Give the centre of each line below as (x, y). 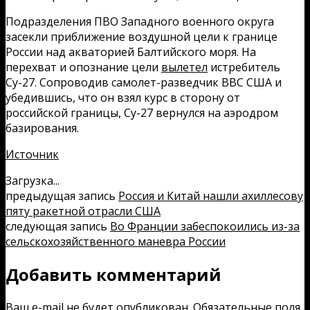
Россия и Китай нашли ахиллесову (211, 195)
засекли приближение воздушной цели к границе (142, 36)
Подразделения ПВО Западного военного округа (140, 21)
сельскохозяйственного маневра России (116, 241)
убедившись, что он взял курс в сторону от (123, 97)
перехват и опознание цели (83, 67)
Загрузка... (33, 180)
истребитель (244, 67)
